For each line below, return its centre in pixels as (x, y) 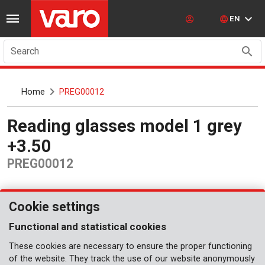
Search (25, 51)
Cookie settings (54, 207)
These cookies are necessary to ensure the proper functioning (130, 246)
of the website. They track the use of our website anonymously (132, 259)
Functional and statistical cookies (88, 227)
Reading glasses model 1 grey (12, 126)
